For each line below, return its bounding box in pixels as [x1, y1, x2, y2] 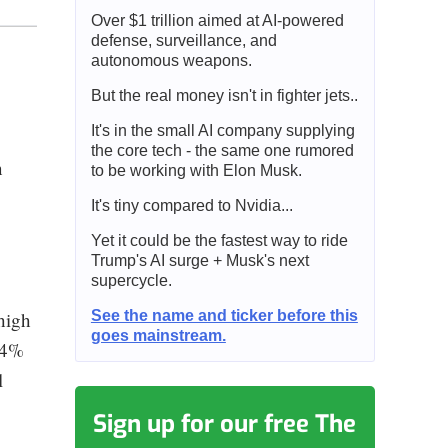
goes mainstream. [90, 326, 226, 344]
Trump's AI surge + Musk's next [90, 251, 309, 269]
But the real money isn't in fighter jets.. [90, 86, 358, 104]
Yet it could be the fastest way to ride [90, 231, 348, 249]
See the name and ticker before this [90, 306, 358, 324]
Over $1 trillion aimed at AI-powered [90, 11, 344, 29]
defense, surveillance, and [90, 31, 277, 49]
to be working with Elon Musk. [90, 161, 302, 179]
